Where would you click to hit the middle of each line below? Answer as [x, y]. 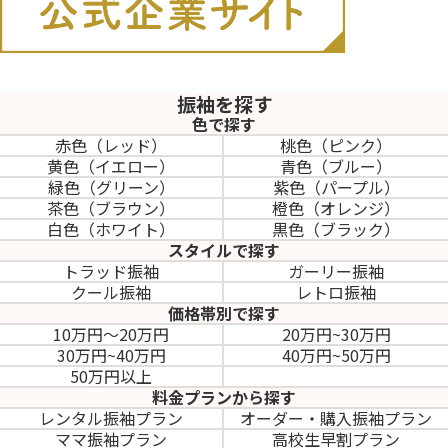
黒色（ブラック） [336, 229]
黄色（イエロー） [111, 166]
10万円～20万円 [111, 334]
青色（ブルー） [336, 166]
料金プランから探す [224, 397]
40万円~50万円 [336, 355]
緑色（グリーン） [111, 187]
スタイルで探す [224, 250]
